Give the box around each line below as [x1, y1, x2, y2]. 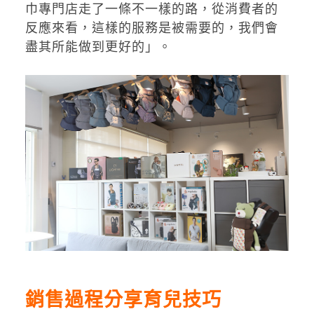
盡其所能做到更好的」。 [25, 39, 172, 55]
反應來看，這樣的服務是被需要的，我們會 [25, 20, 278, 36]
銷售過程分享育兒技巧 [25, 289, 221, 312]
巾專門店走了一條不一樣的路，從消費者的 [25, 1, 278, 17]
